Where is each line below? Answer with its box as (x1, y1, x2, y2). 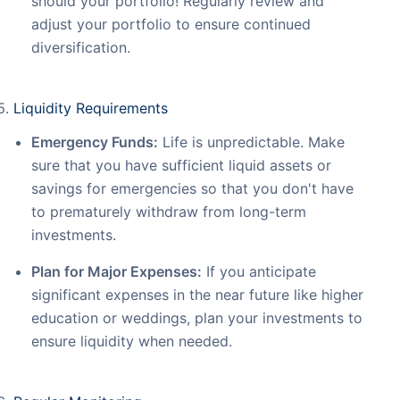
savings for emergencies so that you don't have (31, 179, 354, 198)
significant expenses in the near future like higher (31, 286, 363, 304)
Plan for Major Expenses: (31, 262, 202, 281)
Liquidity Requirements (13, 99, 168, 118)
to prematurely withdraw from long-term (31, 203, 306, 221)
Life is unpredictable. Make (158, 133, 345, 152)
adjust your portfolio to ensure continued (31, 15, 311, 34)
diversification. (31, 38, 130, 57)
